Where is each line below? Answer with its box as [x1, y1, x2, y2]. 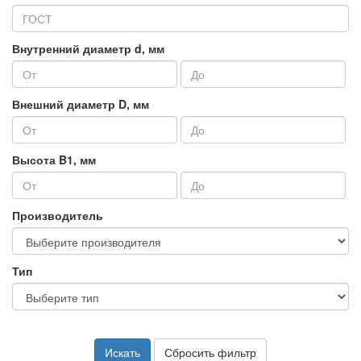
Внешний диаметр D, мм [12, 96, 149, 112]
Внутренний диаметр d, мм [12, 40, 164, 56]
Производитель [12, 207, 103, 223]
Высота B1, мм [12, 151, 96, 168]
